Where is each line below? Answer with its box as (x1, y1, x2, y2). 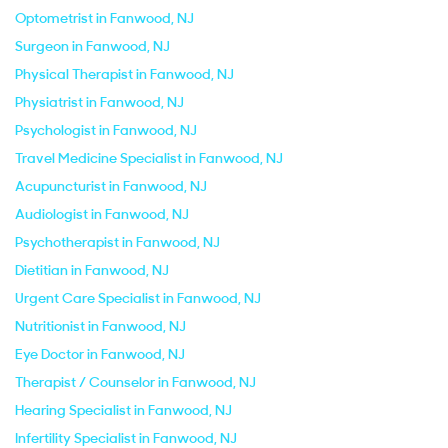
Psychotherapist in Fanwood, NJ (15, 233, 220, 251)
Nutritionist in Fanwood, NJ (15, 317, 186, 335)
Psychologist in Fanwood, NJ (15, 121, 197, 139)
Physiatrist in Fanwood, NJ (15, 93, 184, 111)
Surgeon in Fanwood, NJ (15, 37, 170, 55)
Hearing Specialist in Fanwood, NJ (15, 401, 232, 419)
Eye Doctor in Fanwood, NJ (15, 345, 185, 363)
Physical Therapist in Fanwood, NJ (15, 65, 234, 83)
